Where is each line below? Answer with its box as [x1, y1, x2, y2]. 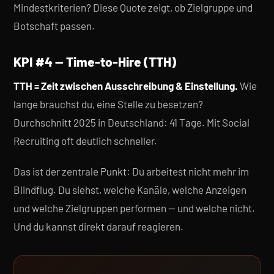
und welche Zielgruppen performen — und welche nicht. [13, 202, 255, 214]
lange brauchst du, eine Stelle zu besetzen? [13, 98, 203, 110]
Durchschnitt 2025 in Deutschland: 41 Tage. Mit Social [13, 116, 250, 128]
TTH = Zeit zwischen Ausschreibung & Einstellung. [13, 80, 238, 92]
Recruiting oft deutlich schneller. [13, 135, 157, 147]
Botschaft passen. [13, 20, 95, 32]
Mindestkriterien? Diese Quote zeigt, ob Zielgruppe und [13, 1, 253, 13]
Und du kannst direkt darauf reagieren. [13, 220, 183, 232]
